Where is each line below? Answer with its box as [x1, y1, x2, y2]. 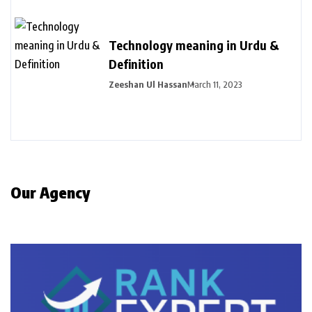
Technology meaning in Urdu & [109, 36, 279, 53]
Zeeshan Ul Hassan [109, 78, 187, 90]
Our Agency [10, 182, 91, 202]
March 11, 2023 [187, 78, 242, 90]
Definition [109, 55, 164, 72]
